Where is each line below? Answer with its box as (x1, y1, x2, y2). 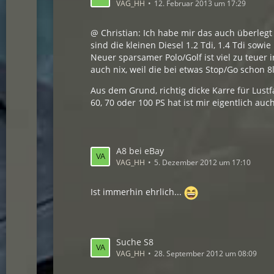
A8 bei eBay (116, 145, 165, 157)
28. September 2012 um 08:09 (154, 248, 257, 259)
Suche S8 (116, 236, 154, 248)
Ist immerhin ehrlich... (91, 186, 185, 198)
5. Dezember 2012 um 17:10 (154, 157, 251, 168)
